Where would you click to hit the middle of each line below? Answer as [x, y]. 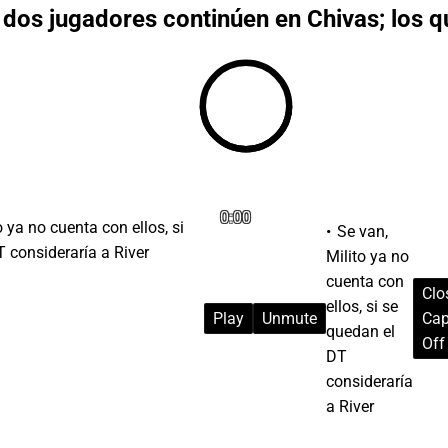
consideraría [369, 381]
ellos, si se [362, 306]
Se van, [362, 231]
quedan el [360, 331]
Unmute [289, 319]
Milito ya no [367, 256]
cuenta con [365, 281]
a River [350, 406]
